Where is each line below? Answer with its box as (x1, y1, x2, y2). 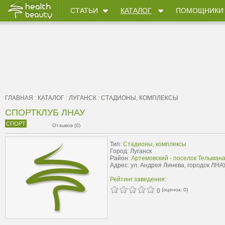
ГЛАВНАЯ (5, 94, 33, 101)
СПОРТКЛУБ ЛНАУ (5, 107, 85, 118)
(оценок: (162, 187, 183, 192)
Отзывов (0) (52, 123, 80, 128)
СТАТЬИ (70, 7, 98, 15)
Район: (110, 155, 131, 162)
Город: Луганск (110, 148, 152, 155)
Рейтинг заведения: (110, 176, 166, 183)
